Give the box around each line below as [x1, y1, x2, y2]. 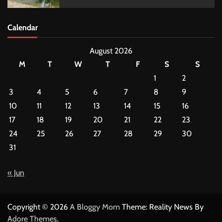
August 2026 [90, 46, 132, 55]
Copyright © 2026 [7, 202, 70, 212]
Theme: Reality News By [120, 202, 204, 212]
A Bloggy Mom [70, 202, 120, 212]
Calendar [7, 22, 38, 32]
